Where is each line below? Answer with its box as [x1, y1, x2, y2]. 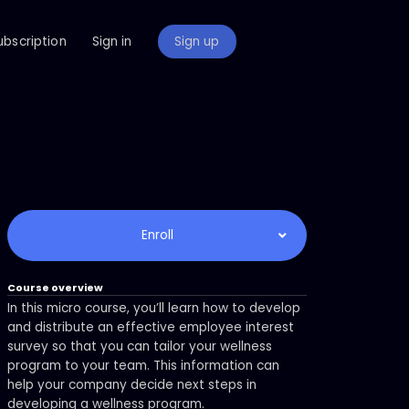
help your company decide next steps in [7, 375, 257, 393]
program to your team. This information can [7, 356, 280, 374]
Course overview [7, 280, 104, 296]
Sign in [91, 32, 132, 50]
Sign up [173, 32, 220, 50]
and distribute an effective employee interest [7, 318, 295, 336]
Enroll [141, 226, 173, 244]
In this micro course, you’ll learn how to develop [7, 299, 301, 317]
